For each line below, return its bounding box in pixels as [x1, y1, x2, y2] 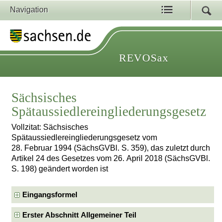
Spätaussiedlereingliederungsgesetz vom [11, 133, 158, 142]
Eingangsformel [22, 190, 78, 199]
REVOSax [119, 52, 168, 64]
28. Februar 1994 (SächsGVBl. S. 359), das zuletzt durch [11, 144, 211, 153]
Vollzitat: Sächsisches [11, 123, 89, 132]
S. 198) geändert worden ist [11, 165, 109, 173]
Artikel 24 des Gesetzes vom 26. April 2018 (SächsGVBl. [11, 154, 211, 163]
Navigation [10, 5, 48, 14]
